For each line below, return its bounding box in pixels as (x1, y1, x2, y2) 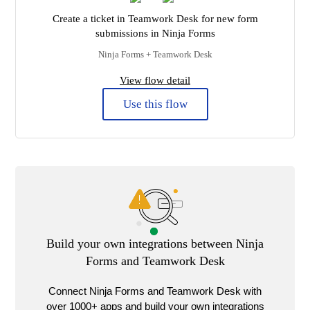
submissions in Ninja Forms (95, 28, 215, 39)
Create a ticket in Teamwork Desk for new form (52, 13, 258, 24)
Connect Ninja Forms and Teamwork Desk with (48, 284, 262, 297)
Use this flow (122, 97, 188, 111)
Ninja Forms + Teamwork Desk (98, 49, 212, 60)
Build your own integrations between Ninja (46, 236, 264, 250)
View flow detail (120, 75, 190, 86)
